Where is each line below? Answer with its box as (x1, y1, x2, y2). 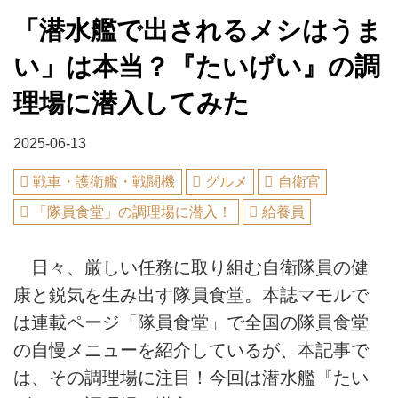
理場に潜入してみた (13, 88, 250, 118)
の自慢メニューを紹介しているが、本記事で (13, 340, 369, 361)
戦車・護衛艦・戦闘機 (33, 173, 176, 189)
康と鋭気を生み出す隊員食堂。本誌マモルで (13, 285, 369, 306)
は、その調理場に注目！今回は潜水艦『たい (13, 368, 369, 388)
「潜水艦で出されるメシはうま (13, 15, 382, 45)
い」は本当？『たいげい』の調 (13, 52, 380, 82)
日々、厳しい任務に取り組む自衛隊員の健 (13, 258, 369, 278)
